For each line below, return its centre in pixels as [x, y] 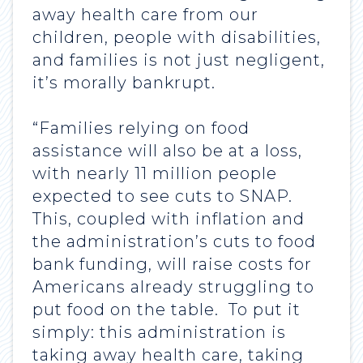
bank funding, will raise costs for [172, 265]
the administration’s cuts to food [174, 242]
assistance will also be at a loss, [167, 151]
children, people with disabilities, [177, 38]
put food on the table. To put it [167, 310]
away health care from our [145, 15]
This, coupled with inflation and [169, 219]
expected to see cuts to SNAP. [162, 196]
